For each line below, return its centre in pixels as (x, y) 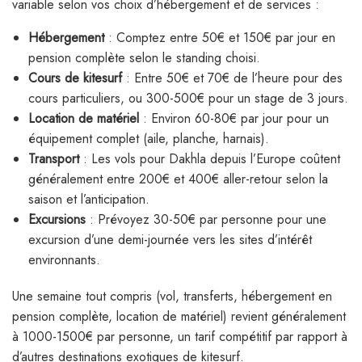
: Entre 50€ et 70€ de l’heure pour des (232, 78)
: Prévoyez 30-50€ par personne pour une (206, 220)
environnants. (64, 260)
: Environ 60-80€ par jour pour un (234, 119)
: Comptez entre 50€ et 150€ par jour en (220, 38)
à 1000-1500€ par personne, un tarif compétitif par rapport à (180, 337)
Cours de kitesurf (75, 78)
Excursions (57, 220)
